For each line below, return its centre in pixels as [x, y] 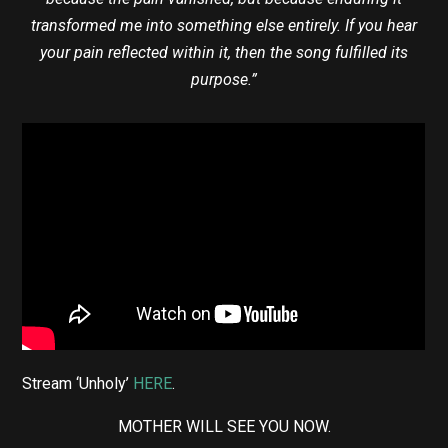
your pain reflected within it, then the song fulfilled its [224, 53]
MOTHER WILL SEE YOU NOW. [224, 426]
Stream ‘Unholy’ [78, 383]
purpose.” [224, 80]
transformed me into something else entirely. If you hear [224, 26]
